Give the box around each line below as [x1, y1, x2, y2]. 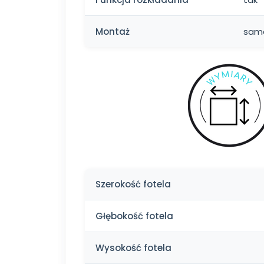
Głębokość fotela [95, 209, 173, 222]
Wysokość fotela [95, 241, 171, 254]
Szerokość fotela [95, 177, 171, 190]
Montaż [95, 25, 130, 38]
